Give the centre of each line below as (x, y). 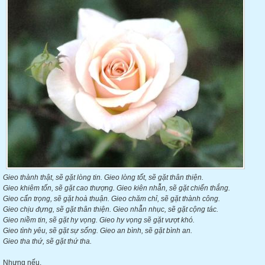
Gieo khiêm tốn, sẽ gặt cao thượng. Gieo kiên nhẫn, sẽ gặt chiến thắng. (117, 188)
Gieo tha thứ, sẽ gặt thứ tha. (47, 241)
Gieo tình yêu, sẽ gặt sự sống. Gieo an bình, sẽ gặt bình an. (98, 231)
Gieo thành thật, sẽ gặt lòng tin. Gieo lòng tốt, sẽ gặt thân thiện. (103, 177)
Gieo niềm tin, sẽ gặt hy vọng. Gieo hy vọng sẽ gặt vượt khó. (99, 220)
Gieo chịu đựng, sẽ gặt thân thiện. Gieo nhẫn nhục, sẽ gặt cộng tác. (111, 209)
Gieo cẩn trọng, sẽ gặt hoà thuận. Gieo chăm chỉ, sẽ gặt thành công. (112, 199)
